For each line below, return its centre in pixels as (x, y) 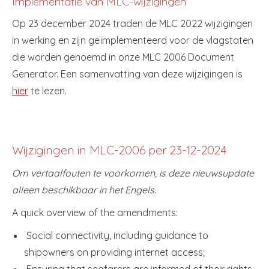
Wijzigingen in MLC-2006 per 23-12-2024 (119, 150)
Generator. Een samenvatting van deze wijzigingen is (127, 74)
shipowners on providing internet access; (114, 252)
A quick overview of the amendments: (95, 212)
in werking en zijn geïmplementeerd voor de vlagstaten (133, 40)
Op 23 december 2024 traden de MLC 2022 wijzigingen (132, 23)
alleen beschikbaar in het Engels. (84, 189)
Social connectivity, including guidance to (116, 235)
